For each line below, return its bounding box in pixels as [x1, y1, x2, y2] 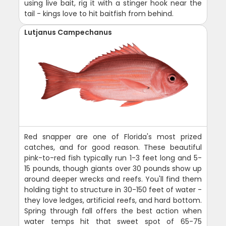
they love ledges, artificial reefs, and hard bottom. [24, 195, 202, 205]
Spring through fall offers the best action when [24, 205, 202, 216]
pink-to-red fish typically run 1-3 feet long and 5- [24, 152, 202, 163]
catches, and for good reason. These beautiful [24, 142, 202, 152]
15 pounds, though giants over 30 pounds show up [24, 163, 202, 174]
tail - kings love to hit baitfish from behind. [24, 8, 174, 19]
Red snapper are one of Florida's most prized [24, 131, 202, 142]
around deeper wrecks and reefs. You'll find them [24, 174, 202, 184]
